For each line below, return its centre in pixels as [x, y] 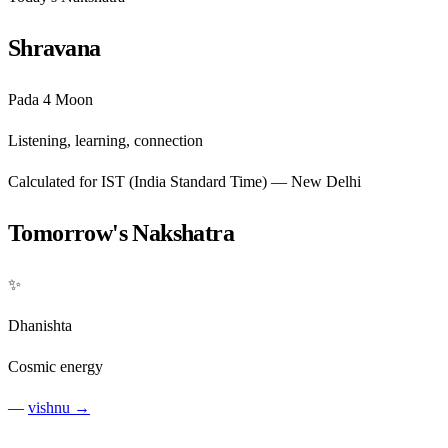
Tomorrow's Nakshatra [121, 232]
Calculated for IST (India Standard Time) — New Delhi [184, 181]
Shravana [54, 47]
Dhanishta [40, 325]
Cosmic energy [55, 366]
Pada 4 [31, 99]
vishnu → [59, 407]
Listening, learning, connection [105, 140]
